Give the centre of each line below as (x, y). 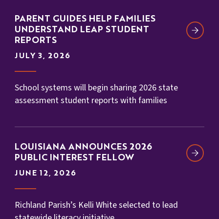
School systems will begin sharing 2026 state (96, 88)
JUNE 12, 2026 (46, 174)
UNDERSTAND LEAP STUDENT (82, 30)
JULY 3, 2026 (43, 56)
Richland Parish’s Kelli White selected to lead (96, 205)
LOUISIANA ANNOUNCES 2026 (83, 147)
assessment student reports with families (91, 101)
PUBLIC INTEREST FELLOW (74, 158)
